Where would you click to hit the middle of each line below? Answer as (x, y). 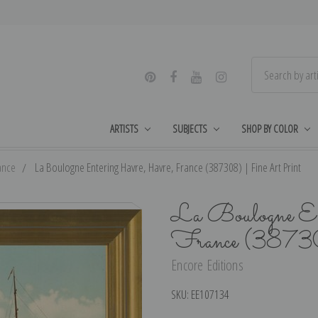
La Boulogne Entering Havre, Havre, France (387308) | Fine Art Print (168, 167)
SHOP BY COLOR (269, 128)
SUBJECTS (190, 128)
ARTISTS (125, 128)
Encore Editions (207, 265)
